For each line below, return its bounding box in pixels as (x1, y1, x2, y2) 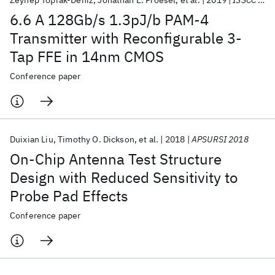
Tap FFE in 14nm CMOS (10, 47, 164, 66)
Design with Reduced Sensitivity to (10, 168, 238, 187)
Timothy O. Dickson (58, 134, 134, 145)
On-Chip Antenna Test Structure (10, 149, 222, 169)
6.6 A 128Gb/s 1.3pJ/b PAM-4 (10, 10, 209, 29)
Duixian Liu (10, 134, 53, 145)
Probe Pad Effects (10, 186, 128, 206)
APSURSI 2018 (191, 134, 249, 145)
